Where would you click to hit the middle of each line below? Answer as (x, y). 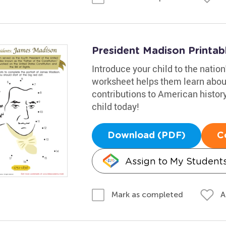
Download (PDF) (146, 135)
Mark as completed (147, 194)
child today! (115, 106)
